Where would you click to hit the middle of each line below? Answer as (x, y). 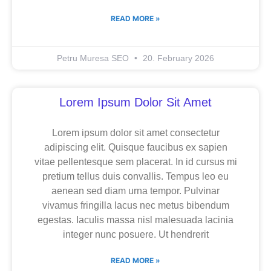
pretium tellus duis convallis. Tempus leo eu (135, 177)
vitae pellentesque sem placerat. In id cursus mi (135, 162)
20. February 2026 (177, 58)
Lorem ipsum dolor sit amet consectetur (135, 133)
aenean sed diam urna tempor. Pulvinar (135, 191)
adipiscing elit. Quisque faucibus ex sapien (135, 148)
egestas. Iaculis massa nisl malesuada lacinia (135, 220)
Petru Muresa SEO (94, 58)
